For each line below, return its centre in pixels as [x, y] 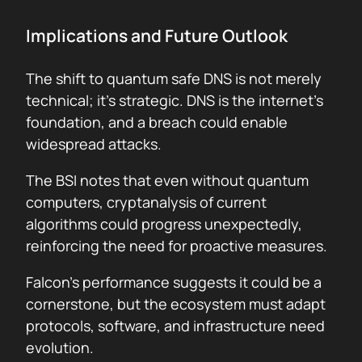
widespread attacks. [94, 144]
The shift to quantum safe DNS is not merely [174, 78]
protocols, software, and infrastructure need [175, 326]
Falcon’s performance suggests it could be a [174, 282]
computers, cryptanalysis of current [146, 202]
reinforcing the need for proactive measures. [177, 246]
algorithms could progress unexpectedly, [164, 224]
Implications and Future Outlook [157, 36]
